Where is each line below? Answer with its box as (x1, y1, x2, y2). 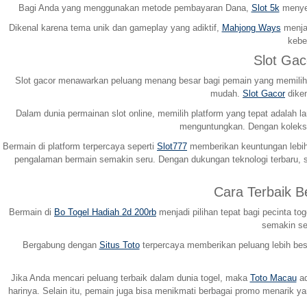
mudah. (210, 88, 243, 99)
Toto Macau (249, 272, 297, 283)
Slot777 (157, 140, 187, 151)
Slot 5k (251, 2, 280, 13)
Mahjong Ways (221, 22, 281, 33)
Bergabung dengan (22, 239, 99, 250)
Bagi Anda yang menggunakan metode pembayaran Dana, (18, 2, 251, 13)
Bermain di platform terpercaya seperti (3, 140, 157, 151)
